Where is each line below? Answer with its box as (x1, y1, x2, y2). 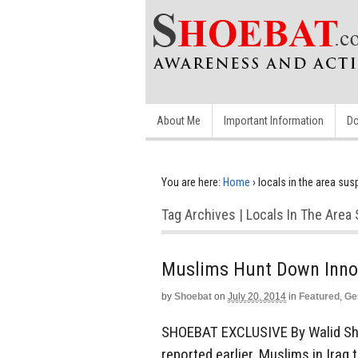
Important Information (224, 114, 324, 127)
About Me (157, 114, 201, 127)
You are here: (161, 176, 221, 189)
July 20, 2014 (228, 291, 286, 302)
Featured (299, 291, 340, 302)
